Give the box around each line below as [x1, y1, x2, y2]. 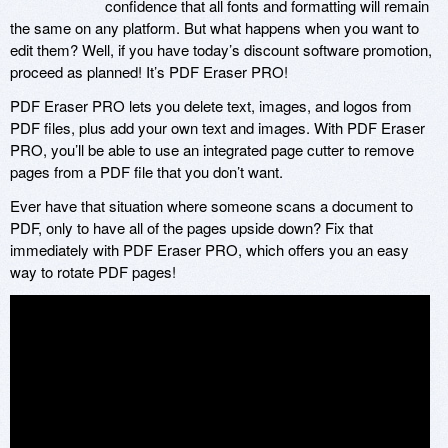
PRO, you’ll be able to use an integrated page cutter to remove [10, 139, 414, 161]
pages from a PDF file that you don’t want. [10, 161, 283, 183]
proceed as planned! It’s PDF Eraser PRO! [10, 61, 288, 83]
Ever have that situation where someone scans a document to [10, 195, 413, 217]
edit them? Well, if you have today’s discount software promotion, [10, 39, 432, 61]
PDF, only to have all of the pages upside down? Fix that [10, 217, 373, 239]
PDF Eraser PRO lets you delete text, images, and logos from [10, 95, 412, 117]
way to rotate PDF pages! [10, 261, 176, 283]
